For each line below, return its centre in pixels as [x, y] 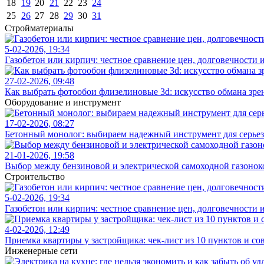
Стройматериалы [39, 28]
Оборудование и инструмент [63, 102]
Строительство [35, 176]
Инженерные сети [41, 251]
